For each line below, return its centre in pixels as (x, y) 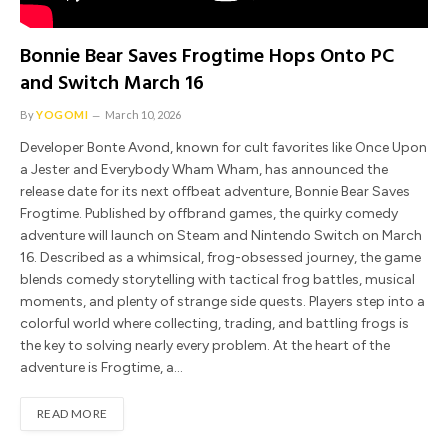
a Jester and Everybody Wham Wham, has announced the (204, 169)
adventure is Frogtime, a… (101, 367)
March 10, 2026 (143, 114)
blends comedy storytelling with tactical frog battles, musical (217, 279)
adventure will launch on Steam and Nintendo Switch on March (221, 235)
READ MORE (72, 413)
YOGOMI (62, 114)
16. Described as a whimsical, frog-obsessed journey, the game (220, 257)
